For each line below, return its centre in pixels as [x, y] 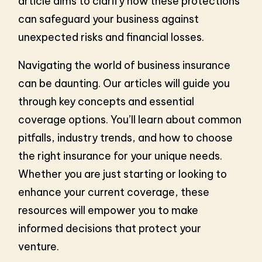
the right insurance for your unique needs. [120, 156]
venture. [39, 246]
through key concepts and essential [106, 101]
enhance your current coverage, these [114, 192]
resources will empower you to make [108, 210]
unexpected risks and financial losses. [111, 37]
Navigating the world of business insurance [125, 65]
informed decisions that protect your [110, 228]
